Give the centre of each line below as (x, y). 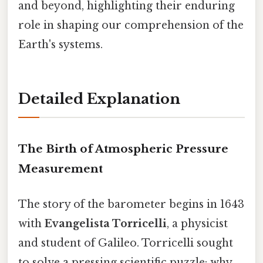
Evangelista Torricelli (106, 223)
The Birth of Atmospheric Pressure (123, 149)
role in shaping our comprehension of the (131, 25)
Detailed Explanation (99, 99)
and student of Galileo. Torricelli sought (126, 243)
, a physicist (197, 223)
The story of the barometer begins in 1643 (131, 204)
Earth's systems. (60, 44)
